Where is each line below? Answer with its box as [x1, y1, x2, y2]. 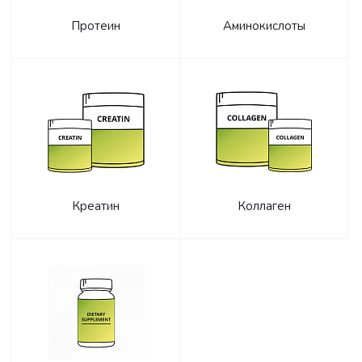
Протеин [71, 18, 120, 34]
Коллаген [237, 198, 291, 214]
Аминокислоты [222, 18, 305, 34]
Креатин [72, 198, 120, 214]
